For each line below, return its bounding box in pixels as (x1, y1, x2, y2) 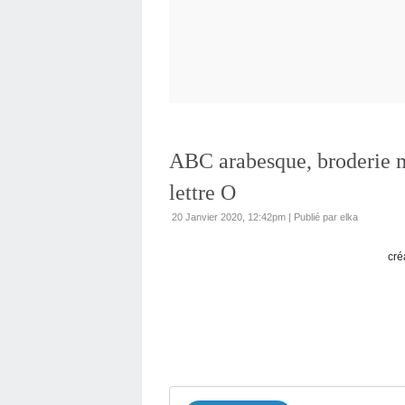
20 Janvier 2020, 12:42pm (172, 212, 286, 222)
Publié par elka (294, 212, 358, 222)
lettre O (169, 181, 236, 204)
